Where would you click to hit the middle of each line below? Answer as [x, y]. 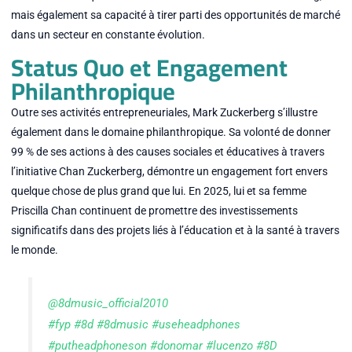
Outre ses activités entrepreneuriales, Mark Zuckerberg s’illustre [164, 112]
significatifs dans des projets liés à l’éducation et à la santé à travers [175, 230]
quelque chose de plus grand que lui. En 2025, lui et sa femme [158, 191]
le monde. [34, 249]
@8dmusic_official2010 [108, 304]
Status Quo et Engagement [149, 67]
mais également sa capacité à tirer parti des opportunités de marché [175, 15]
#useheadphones [196, 325]
